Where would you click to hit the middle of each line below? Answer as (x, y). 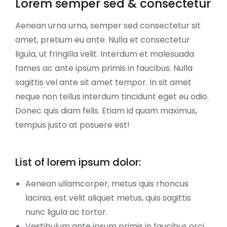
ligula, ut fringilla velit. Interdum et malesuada (105, 54)
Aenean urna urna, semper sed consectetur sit (108, 26)
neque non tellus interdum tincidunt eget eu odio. (112, 97)
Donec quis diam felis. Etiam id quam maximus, (106, 111)
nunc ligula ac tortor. (66, 212)
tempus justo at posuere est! (72, 125)
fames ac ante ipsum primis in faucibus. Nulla (104, 68)
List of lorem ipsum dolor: (78, 162)
